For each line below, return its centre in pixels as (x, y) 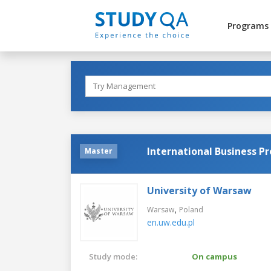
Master (99, 151)
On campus (214, 256)
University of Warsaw (199, 190)
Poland (191, 209)
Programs (248, 26)
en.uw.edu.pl (171, 222)
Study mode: (113, 256)
